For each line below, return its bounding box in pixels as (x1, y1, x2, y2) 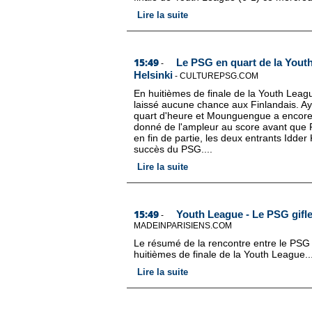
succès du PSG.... (134, 143, 212, 155)
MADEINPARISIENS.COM (134, 221, 232, 231)
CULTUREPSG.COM (180, 71, 258, 81)
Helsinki (134, 69, 173, 81)
